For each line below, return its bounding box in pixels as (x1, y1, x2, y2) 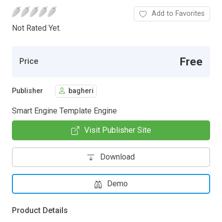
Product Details (12, 205, 68, 215)
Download (100, 152, 135, 162)
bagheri (68, 87, 94, 96)
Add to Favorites (152, 9, 205, 18)
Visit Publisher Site (84, 125, 151, 135)
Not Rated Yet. (12, 23, 61, 33)
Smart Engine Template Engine (12, 106, 117, 115)
